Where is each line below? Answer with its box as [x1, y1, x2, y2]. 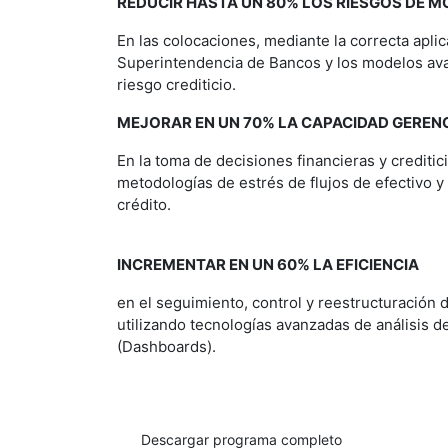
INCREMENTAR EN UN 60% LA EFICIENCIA [117, 255, 419, 274]
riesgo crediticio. [117, 75, 236, 94]
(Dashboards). [117, 337, 216, 356]
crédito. [117, 195, 171, 214]
